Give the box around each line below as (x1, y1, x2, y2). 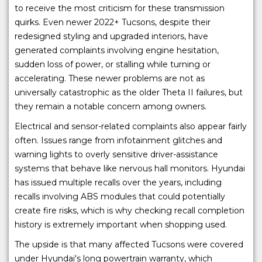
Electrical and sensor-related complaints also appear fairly (15, 121, 247, 132)
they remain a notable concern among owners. (15, 101, 206, 112)
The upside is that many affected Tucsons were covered (15, 239, 243, 250)
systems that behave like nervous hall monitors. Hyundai (15, 163, 245, 174)
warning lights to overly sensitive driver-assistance (15, 149, 218, 160)
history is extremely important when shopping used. (15, 219, 227, 230)
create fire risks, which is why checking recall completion (15, 205, 244, 216)
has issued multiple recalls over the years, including (15, 177, 222, 188)
